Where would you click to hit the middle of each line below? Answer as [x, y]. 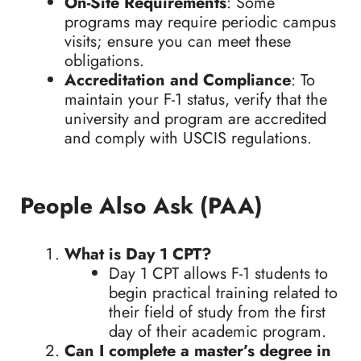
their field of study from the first [217, 313]
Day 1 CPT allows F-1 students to [218, 274]
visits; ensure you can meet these [178, 42]
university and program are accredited [195, 119]
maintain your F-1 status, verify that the [196, 100]
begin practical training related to [223, 293]
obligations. [104, 61]
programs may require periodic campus [200, 23]
